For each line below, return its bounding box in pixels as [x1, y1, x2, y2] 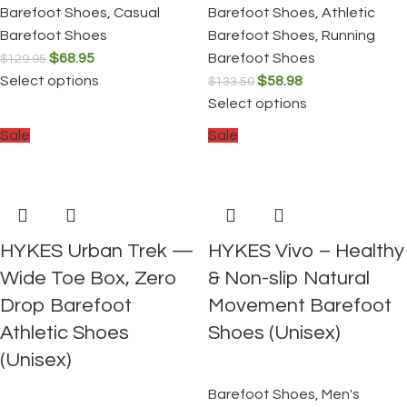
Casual [114, 5, 160, 20]
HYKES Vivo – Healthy [208, 241, 404, 262]
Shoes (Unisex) [208, 323, 340, 343]
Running [322, 28, 375, 43]
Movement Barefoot [208, 295, 392, 316]
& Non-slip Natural [208, 268, 370, 289]
